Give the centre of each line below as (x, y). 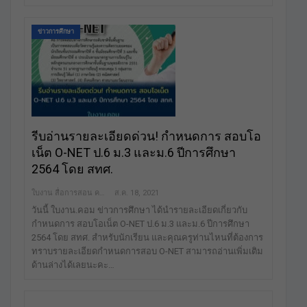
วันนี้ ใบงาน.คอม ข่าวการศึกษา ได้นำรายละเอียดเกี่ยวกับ (139, 210)
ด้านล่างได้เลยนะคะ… (73, 265)
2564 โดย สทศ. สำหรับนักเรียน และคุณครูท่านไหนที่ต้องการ (147, 237)
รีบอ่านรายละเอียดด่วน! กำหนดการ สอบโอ (146, 136)
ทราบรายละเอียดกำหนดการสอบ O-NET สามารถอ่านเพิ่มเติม (147, 251)
